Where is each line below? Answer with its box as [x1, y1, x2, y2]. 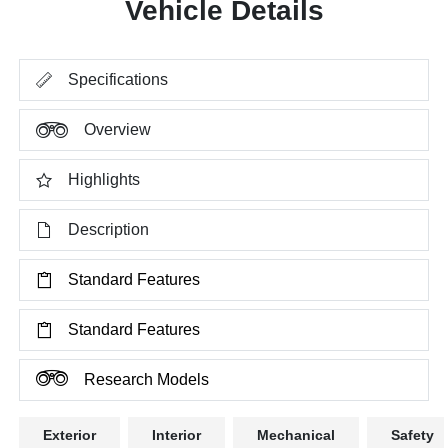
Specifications [68, 70, 169, 88]
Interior [152, 426, 202, 443]
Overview [84, 120, 152, 138]
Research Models [84, 370, 210, 388]
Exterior [43, 426, 97, 443]
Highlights [68, 170, 141, 188]
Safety [391, 426, 435, 443]
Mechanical [257, 426, 336, 443]
